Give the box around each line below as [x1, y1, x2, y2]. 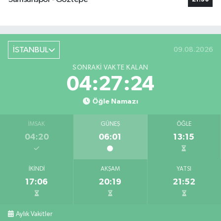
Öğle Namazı [92, 97, 138, 105]
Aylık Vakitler [16, 210, 53, 218]
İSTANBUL [12, 45, 48, 54]
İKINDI [28, 166, 45, 172]
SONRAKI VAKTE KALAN [73, 64, 148, 71]
